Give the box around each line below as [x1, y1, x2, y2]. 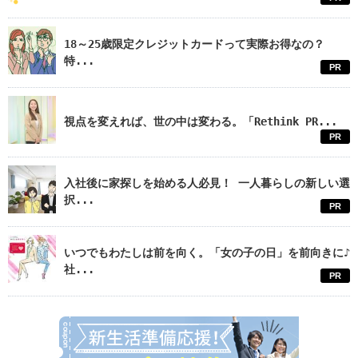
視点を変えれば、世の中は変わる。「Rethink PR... [64, 115, 337, 129]
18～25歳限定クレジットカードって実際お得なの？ [64, 38, 324, 51]
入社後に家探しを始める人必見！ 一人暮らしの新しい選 [64, 177, 350, 190]
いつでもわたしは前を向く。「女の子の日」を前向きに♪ [64, 246, 350, 260]
